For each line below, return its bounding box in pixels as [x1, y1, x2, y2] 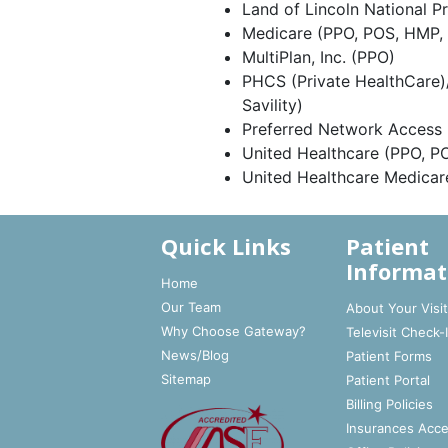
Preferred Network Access [242, 119, 442, 139]
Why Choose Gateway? [161, 323, 306, 339]
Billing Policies [346, 396, 434, 412]
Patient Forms [346, 348, 433, 364]
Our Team [161, 299, 221, 315]
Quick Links [161, 231, 291, 261]
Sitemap [161, 371, 211, 387]
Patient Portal [346, 372, 431, 388]
